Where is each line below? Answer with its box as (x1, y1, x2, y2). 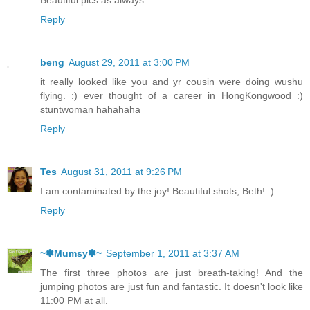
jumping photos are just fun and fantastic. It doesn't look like (40, 280, 303, 292)
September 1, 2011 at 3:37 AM (106, 247, 239, 259)
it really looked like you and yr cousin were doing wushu (40, 75, 303, 87)
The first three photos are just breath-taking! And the (40, 266, 303, 278)
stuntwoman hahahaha (40, 103, 140, 115)
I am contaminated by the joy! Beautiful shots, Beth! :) (40, 185, 274, 197)
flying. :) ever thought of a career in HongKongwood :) (40, 89, 303, 101)
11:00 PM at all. (40, 294, 108, 306)
